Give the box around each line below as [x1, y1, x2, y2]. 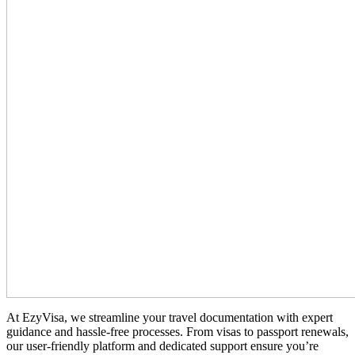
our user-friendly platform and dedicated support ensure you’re [6, 339, 319, 353]
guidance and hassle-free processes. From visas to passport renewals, [6, 325, 349, 339]
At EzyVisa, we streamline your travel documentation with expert [6, 311, 333, 325]
